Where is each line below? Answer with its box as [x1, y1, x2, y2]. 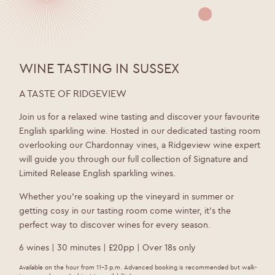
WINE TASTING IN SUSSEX [18, 60, 179, 77]
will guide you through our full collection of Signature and [18, 153, 248, 165]
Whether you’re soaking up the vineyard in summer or [18, 190, 234, 202]
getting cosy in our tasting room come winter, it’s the [18, 204, 231, 216]
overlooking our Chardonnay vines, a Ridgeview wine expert [18, 139, 260, 151]
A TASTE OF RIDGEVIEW [18, 87, 126, 99]
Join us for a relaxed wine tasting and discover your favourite [18, 111, 260, 123]
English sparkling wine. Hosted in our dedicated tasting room [18, 125, 260, 137]
